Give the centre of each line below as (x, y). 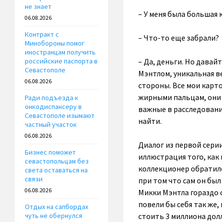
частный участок (51, 125)
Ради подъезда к (52, 98)
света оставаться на (56, 170)
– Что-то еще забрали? (178, 38)
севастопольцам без (57, 161)
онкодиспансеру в (53, 107)
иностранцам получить (60, 52)
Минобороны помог (55, 43)
